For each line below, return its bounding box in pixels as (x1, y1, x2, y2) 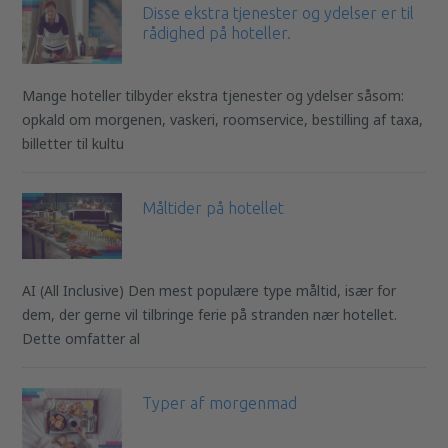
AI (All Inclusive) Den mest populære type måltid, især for (22, 281, 397, 301)
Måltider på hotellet (142, 199, 285, 218)
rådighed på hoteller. (142, 24, 292, 43)
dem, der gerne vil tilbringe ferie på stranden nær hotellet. (22, 305, 398, 325)
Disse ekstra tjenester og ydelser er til (142, 4, 415, 23)
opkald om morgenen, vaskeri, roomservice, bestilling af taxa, (22, 110, 424, 130)
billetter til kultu (22, 134, 125, 154)
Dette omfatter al (22, 329, 141, 349)
